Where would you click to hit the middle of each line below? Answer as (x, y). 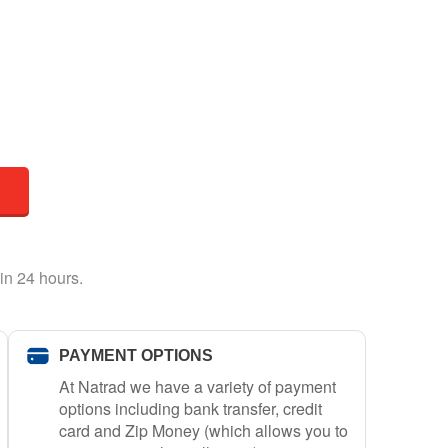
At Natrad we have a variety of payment (197, 386)
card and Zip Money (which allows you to (203, 430)
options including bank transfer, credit (190, 408)
